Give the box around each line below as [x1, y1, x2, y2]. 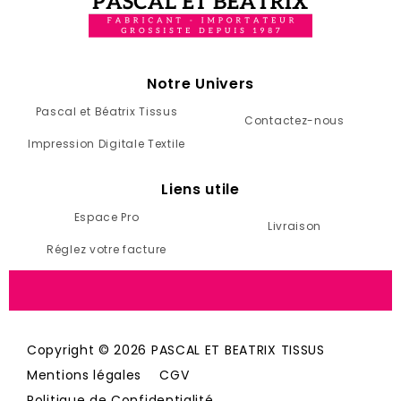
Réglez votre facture [47, 241, 166, 257]
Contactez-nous [244, 112, 345, 128]
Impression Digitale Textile [28, 135, 185, 151]
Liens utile [161, 178, 240, 200]
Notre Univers [146, 73, 255, 94]
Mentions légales [27, 365, 142, 384]
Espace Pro [73, 209, 140, 225]
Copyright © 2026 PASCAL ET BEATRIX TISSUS [27, 340, 325, 359]
